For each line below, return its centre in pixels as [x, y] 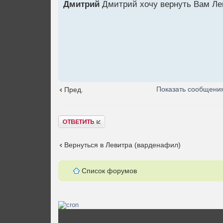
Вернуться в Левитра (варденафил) [122, 145]
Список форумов [109, 170]
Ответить [73, 120]
